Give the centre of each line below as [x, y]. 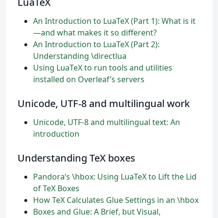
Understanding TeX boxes [76, 158]
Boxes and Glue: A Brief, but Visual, [97, 212]
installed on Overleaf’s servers [89, 79]
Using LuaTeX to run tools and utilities [103, 68]
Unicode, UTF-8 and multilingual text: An [107, 122]
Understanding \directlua [80, 56]
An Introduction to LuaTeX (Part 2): [96, 44]
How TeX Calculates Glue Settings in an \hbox [116, 200]
